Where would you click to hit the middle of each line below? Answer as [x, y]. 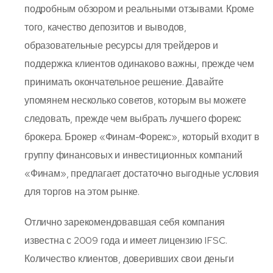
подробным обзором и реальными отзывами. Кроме [140, 9]
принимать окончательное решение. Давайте [124, 82]
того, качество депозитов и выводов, [105, 27]
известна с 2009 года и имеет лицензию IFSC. [126, 240]
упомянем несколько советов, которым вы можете [135, 100]
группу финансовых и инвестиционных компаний [133, 155]
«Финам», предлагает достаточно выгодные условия [142, 173]
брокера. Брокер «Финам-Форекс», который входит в [142, 136]
